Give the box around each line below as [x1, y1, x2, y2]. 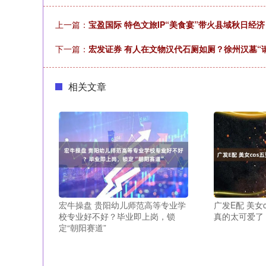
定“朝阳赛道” [58, 221, 106, 234]
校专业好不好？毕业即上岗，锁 [58, 210, 175, 223]
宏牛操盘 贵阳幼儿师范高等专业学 [58, 199, 186, 211]
